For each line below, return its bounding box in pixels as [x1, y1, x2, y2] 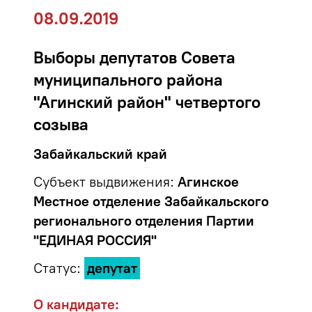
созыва [33, 114, 88, 134]
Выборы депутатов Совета [33, 47, 235, 68]
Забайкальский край [33, 146, 167, 162]
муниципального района [33, 70, 223, 90]
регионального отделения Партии [33, 212, 254, 229]
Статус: [33, 260, 81, 276]
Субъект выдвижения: [33, 173, 174, 190]
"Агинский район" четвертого [33, 92, 260, 112]
